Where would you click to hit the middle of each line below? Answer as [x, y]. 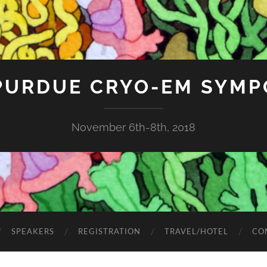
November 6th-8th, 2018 [133, 127]
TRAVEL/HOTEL [196, 231]
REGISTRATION [109, 231]
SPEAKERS [33, 231]
